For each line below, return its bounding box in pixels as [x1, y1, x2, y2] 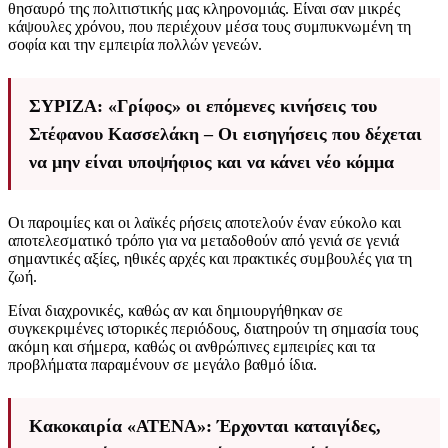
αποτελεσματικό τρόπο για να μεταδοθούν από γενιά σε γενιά [8, 232, 399, 250]
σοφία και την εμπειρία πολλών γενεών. [8, 36, 262, 54]
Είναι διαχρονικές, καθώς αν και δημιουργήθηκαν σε [8, 302, 343, 320]
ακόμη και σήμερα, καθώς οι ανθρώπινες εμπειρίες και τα [8, 338, 375, 356]
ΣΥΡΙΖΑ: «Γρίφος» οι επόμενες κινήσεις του [29, 96, 377, 117]
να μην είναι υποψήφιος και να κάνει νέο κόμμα [29, 152, 394, 173]
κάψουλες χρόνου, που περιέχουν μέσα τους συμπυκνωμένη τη [8, 18, 411, 36]
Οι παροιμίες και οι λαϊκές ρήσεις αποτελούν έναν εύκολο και [8, 214, 401, 232]
